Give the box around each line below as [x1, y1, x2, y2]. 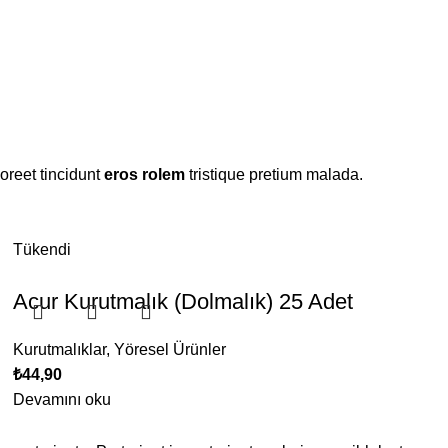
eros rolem [104, 166, 185, 184]
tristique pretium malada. [185, 166, 363, 184]
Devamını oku [13, 391, 112, 409]
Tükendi [13, 241, 72, 259]
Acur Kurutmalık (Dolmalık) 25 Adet [13, 289, 354, 315]
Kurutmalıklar [13, 341, 107, 359]
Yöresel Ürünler [114, 341, 227, 359]
